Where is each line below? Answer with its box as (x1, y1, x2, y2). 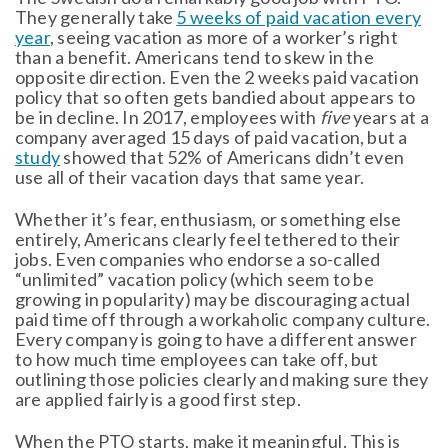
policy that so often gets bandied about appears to (15, 85, 416, 108)
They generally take (15, 5, 177, 28)
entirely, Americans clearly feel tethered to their (15, 227, 401, 250)
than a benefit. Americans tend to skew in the (15, 45, 374, 68)
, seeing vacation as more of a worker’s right (49, 25, 398, 48)
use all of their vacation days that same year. (15, 165, 365, 188)
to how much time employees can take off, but (15, 347, 379, 370)
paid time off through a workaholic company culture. (15, 307, 431, 330)
